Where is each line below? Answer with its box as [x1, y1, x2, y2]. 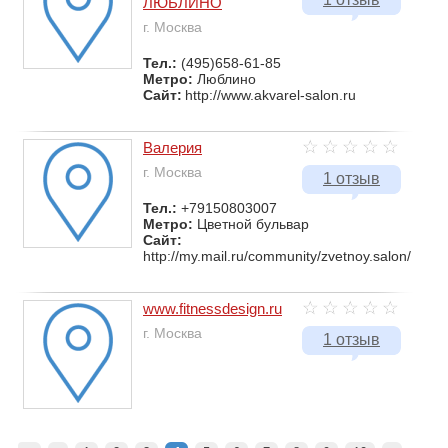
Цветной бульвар [197, 216, 309, 232]
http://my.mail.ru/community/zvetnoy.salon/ [143, 248, 411, 264]
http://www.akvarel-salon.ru [185, 87, 356, 103]
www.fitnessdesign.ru [143, 300, 282, 317]
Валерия [143, 139, 202, 156]
